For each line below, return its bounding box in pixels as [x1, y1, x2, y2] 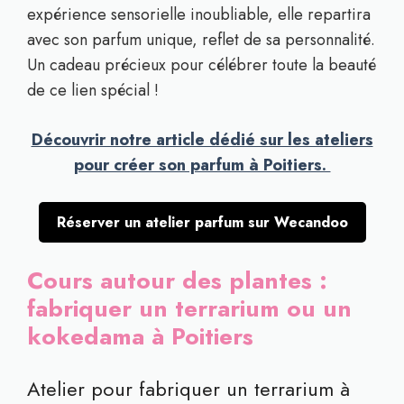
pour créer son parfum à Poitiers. [73, 153, 331, 177]
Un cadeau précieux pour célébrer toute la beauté [27, 53, 376, 77]
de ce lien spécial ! [27, 78, 159, 102]
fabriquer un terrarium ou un [27, 291, 352, 326]
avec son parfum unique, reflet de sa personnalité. [27, 28, 375, 51]
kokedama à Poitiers [27, 319, 253, 353]
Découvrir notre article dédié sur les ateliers [31, 128, 373, 151]
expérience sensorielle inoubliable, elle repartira [27, 3, 371, 26]
